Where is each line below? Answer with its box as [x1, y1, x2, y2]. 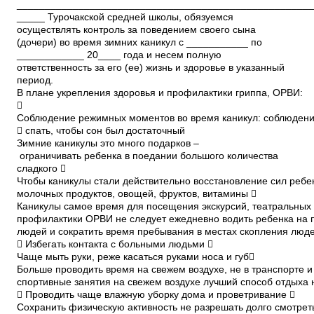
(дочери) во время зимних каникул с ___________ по [17, 37, 262, 48]
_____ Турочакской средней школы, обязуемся [17, 12, 233, 22]
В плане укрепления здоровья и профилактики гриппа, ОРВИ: [17, 88, 303, 98]
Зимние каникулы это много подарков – [17, 138, 199, 149]
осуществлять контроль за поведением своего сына [17, 25, 256, 35]
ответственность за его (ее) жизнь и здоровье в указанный [17, 62, 285, 73]
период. [17, 75, 53, 86]
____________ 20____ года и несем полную [17, 50, 221, 60]
